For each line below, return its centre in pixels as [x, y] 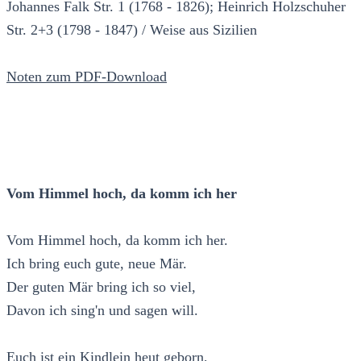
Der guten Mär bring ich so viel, [101, 286]
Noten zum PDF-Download [87, 76]
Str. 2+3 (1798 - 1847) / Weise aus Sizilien [132, 29]
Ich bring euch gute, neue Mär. [97, 263]
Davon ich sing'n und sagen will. [102, 310]
